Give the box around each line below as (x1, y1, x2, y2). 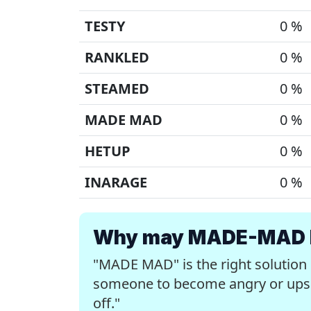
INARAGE (85, 173, 147, 192)
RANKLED (85, 48, 149, 67)
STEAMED (85, 79, 149, 98)
